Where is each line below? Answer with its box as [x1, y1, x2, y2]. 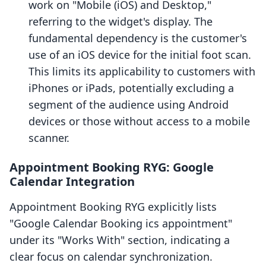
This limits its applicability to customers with [28, 64, 255, 79]
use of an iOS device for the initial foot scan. [28, 47, 251, 62]
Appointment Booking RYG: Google [9, 159, 214, 176]
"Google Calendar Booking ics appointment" [9, 216, 232, 231]
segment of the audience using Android [28, 97, 229, 112]
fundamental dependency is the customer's [28, 31, 247, 46]
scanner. [28, 131, 69, 145]
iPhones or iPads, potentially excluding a [28, 81, 234, 96]
